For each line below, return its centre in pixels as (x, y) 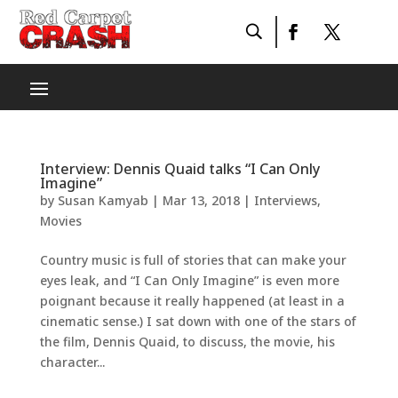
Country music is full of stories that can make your (193, 260)
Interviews (285, 200)
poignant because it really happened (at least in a (192, 301)
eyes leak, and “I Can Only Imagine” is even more (189, 280)
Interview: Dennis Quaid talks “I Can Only (179, 169)
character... (72, 362)
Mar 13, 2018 (201, 200)
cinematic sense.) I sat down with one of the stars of (198, 321)
